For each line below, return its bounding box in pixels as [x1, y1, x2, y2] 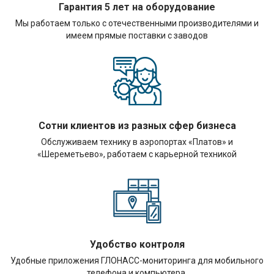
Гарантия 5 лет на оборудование [59, 1, 216, 13]
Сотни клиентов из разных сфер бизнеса [38, 120, 236, 131]
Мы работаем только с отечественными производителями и [15, 18, 259, 28]
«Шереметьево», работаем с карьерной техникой [37, 149, 237, 159]
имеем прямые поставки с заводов [66, 31, 209, 40]
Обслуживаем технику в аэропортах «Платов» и [41, 137, 234, 147]
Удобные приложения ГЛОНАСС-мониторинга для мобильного [10, 256, 264, 265]
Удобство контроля [89, 239, 185, 250]
